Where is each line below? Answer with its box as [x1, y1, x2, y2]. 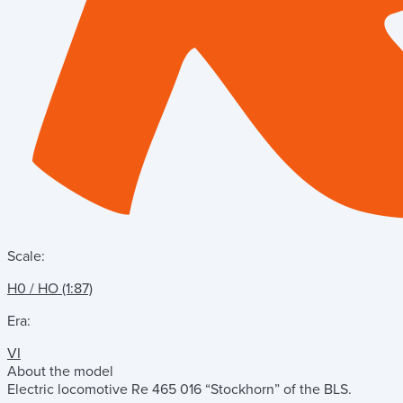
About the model [7, 363, 113, 381]
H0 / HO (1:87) [7, 280, 93, 298]
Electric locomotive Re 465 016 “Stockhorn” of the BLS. [7, 381, 352, 399]
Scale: [7, 247, 45, 265]
